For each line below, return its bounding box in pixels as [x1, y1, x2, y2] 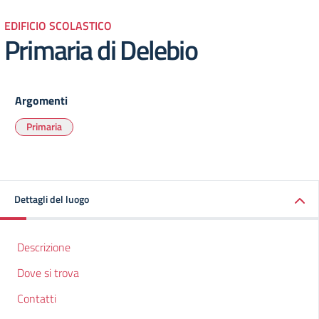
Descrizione [17, 239, 70, 256]
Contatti [17, 290, 56, 307]
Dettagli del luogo [14, 192, 89, 206]
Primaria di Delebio [4, 28, 197, 70]
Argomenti [15, 92, 68, 109]
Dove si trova [17, 264, 79, 281]
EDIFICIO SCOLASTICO [4, 17, 112, 34]
